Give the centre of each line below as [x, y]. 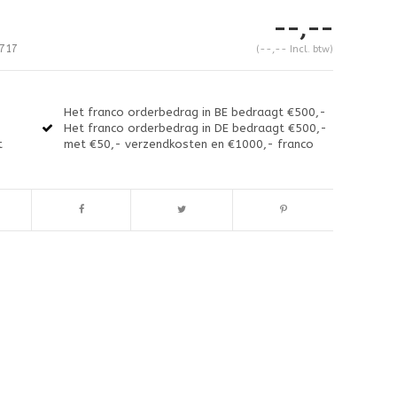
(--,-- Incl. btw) [294, 49]
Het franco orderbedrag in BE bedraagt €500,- [195, 112]
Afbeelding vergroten [82, 316]
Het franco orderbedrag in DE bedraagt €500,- [196, 128]
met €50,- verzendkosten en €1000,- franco [189, 144]
